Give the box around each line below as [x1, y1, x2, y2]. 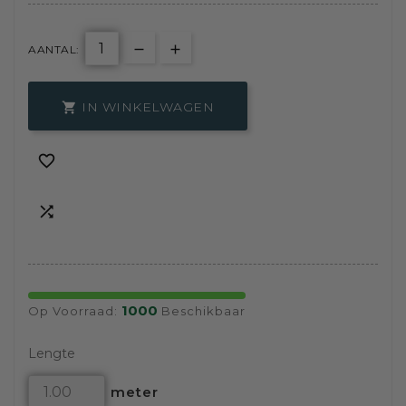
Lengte [28, 345, 75, 362]
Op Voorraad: [28, 304, 121, 319]
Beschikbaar [158, 304, 246, 319]
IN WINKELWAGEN [82, 99, 214, 116]
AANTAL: [28, 43, 80, 57]
